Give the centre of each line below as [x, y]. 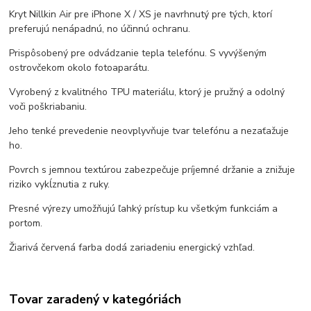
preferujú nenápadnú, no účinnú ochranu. [100, 29]
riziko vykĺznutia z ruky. [60, 185]
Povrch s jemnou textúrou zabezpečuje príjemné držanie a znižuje [152, 170]
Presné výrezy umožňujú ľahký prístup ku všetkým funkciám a [144, 209]
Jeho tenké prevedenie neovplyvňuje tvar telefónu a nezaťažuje [149, 131]
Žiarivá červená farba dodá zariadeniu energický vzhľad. [132, 248]
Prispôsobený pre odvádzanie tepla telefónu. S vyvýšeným [138, 53]
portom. [26, 224]
